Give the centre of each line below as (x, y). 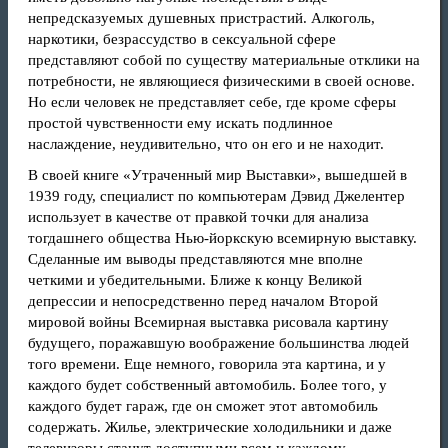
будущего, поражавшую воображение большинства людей (218, 343)
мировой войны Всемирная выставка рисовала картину (208, 322)
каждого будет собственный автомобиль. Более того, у (207, 385)
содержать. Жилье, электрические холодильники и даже (210, 427)
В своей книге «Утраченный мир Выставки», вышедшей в (217, 175)
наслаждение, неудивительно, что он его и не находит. (206, 144)
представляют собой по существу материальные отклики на (224, 60)
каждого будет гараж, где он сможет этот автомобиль (203, 406)
